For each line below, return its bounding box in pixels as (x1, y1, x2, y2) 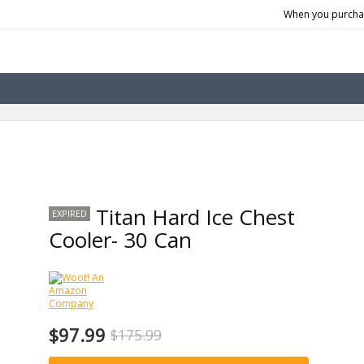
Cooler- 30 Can (48, 225, 192, 254)
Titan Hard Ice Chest (95, 202, 295, 232)
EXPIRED (51, 207, 87, 219)
